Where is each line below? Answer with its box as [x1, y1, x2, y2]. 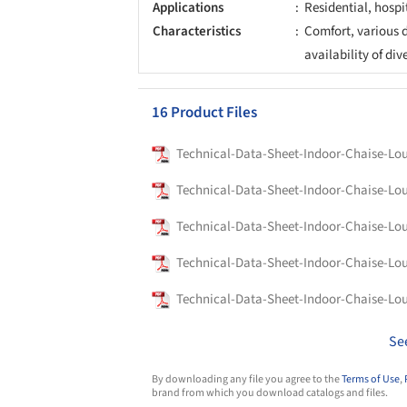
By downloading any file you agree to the [152, 371, 342, 387]
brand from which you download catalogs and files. [152, 384, 388, 401]
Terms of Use [342, 371, 400, 387]
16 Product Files [152, 101, 257, 124]
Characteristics [153, 21, 241, 41]
